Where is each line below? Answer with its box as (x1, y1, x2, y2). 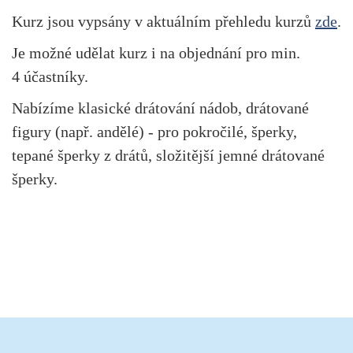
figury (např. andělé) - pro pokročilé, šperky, (12, 123, 297, 140)
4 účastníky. (12, 68, 88, 85)
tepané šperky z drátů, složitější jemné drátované (12, 147, 325, 164)
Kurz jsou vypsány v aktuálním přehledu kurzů (12, 13, 315, 30)
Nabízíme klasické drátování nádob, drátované (12, 99, 309, 117)
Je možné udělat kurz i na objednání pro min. (12, 44, 300, 61)
